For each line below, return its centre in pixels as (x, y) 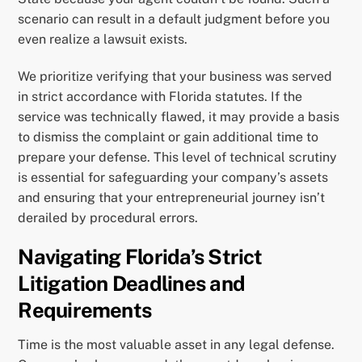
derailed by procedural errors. (108, 217)
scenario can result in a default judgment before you (174, 19)
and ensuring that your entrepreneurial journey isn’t (172, 197)
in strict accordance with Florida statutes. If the (160, 96)
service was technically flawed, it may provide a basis (179, 116)
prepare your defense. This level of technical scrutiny (178, 157)
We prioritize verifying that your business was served (175, 76)
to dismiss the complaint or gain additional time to (168, 137)
